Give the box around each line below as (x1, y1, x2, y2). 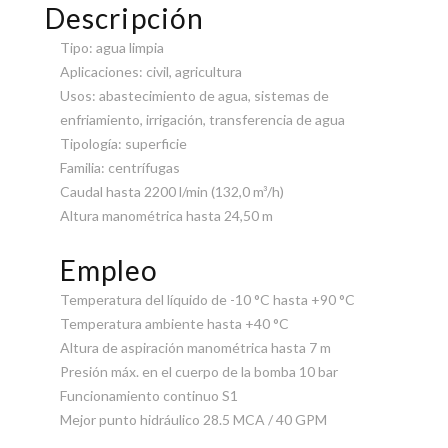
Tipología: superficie (59, 135, 187, 153)
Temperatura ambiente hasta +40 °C (59, 315, 289, 333)
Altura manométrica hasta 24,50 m (59, 207, 273, 225)
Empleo (59, 253, 159, 288)
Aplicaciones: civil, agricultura (59, 63, 242, 81)
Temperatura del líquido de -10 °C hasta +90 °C (59, 291, 355, 309)
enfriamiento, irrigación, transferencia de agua (59, 111, 345, 129)
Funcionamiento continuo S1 (59, 387, 238, 405)
